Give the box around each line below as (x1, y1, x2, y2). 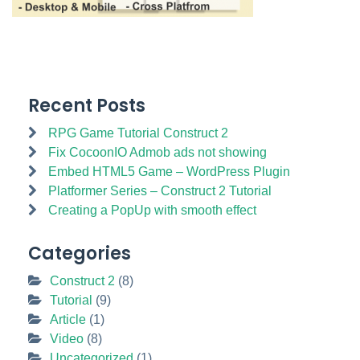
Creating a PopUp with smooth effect (48, 202, 256, 217)
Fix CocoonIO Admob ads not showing (48, 145, 267, 159)
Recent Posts (28, 92, 145, 118)
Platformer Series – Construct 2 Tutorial (48, 183, 272, 198)
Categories (28, 240, 131, 266)
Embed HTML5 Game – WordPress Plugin (48, 164, 290, 178)
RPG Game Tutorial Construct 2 (48, 125, 228, 140)
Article (50, 312, 86, 326)
